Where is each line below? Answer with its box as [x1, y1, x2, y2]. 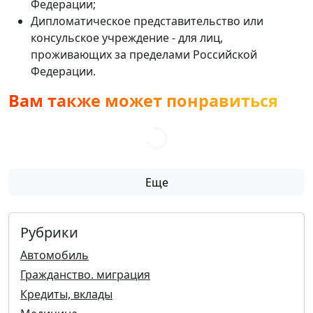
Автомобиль [20, 247, 89, 263]
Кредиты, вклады [20, 286, 112, 302]
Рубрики [20, 222, 78, 242]
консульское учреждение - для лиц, [31, 29, 223, 45]
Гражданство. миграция [20, 266, 150, 282]
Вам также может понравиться [8, 89, 278, 112]
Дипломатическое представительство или [31, 13, 263, 29]
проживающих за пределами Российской [31, 46, 257, 62]
